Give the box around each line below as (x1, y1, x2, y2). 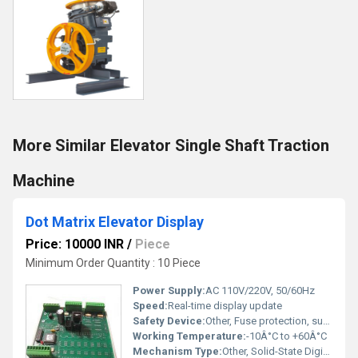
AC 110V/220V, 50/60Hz (205, 284, 315, 296)
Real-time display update (168, 300, 282, 312)
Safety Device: (133, 315, 205, 327)
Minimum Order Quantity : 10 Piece (26, 257, 201, 269)
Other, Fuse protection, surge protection (205, 315, 323, 327)
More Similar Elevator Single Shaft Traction (13, 136, 329, 155)
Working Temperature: (133, 330, 246, 342)
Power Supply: (133, 284, 205, 296)
